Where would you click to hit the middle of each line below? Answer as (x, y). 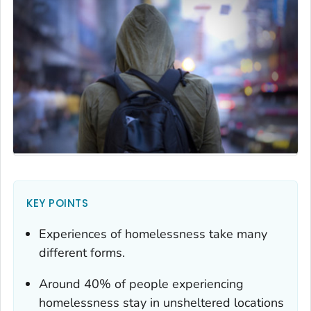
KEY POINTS (57, 203)
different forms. (82, 253)
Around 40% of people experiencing (141, 284)
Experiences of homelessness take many (153, 234)
